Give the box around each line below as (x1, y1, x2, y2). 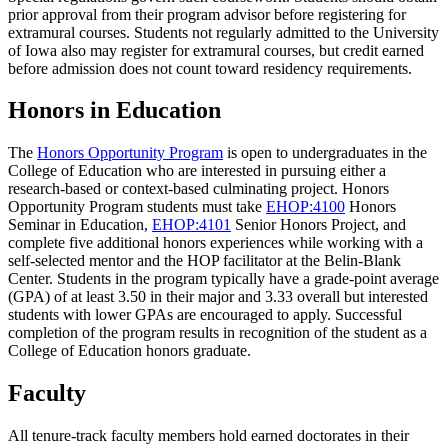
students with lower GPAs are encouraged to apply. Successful (8, 306, 402, 324)
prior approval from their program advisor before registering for (8, 5, 406, 23)
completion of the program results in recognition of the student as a (8, 324, 427, 342)
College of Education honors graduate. (8, 342, 251, 360)
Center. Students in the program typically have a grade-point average (8, 270, 439, 288)
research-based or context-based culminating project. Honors (8, 180, 389, 198)
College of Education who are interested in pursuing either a (8, 162, 386, 180)
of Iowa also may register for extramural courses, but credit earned (8, 41, 424, 59)
